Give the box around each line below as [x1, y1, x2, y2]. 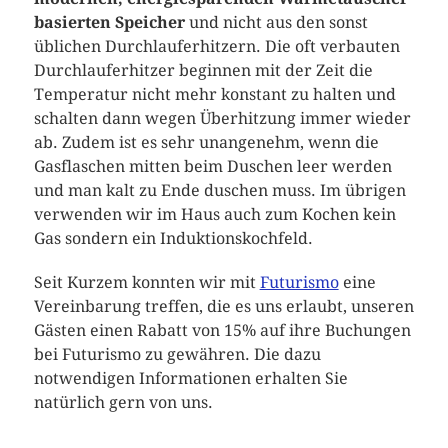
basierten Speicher [33, 13, 185, 33]
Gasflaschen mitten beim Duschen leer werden [33, 157, 392, 177]
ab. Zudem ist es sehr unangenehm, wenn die [33, 133, 379, 153]
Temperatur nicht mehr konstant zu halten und [33, 85, 396, 105]
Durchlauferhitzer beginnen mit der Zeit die [33, 61, 373, 81]
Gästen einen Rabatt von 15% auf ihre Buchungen [33, 321, 411, 341]
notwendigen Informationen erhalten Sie [33, 369, 348, 389]
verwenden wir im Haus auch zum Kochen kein [33, 205, 396, 225]
